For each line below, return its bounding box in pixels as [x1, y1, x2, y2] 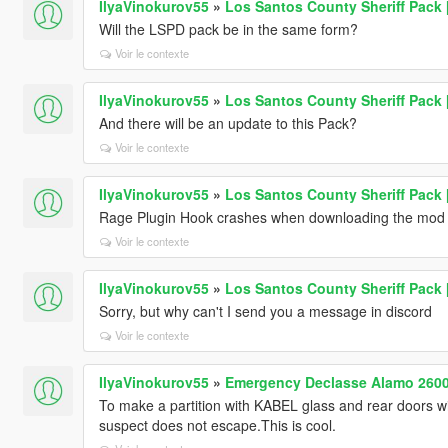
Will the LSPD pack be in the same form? [98, 18, 358, 39]
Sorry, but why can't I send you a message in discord [98, 300, 432, 321]
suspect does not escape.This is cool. [98, 414, 336, 435]
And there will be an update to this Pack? [98, 112, 357, 133]
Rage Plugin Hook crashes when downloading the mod [98, 206, 445, 227]
